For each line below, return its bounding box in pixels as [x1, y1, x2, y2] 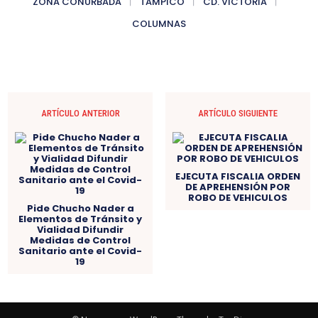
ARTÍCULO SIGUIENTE [197, 108, 278, 119]
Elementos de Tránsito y [18, 212, 143, 226]
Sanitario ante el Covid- [18, 244, 143, 258]
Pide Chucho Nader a [26, 202, 134, 216]
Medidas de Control [30, 234, 131, 248]
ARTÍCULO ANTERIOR [40, 108, 120, 119]
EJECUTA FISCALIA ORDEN [175, 170, 300, 184]
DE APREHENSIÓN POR [185, 180, 290, 194]
